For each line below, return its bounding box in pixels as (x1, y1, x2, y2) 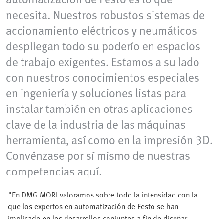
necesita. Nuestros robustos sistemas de (6, 6, 205, 23)
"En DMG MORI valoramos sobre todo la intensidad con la (8, 189, 197, 200)
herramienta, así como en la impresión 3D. (6, 131, 213, 148)
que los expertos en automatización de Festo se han (8, 200, 178, 212)
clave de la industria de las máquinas (6, 115, 186, 132)
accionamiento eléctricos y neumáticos (6, 22, 197, 39)
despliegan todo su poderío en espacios (6, 37, 200, 54)
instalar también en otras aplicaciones (6, 100, 193, 117)
